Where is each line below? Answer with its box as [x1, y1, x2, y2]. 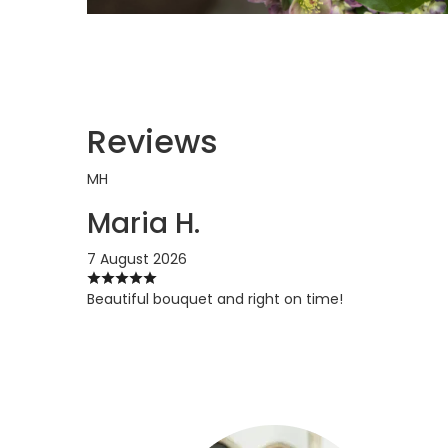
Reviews [87, 119, 218, 165]
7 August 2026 [87, 249, 187, 270]
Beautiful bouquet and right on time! [87, 289, 343, 310]
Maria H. [87, 204, 200, 244]
